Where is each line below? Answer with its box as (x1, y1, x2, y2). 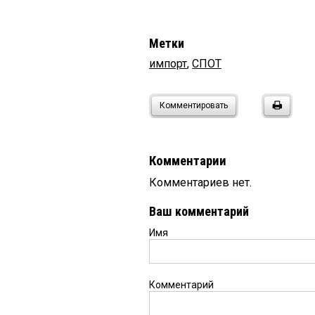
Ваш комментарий (149, 204, 249, 219)
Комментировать (160, 101, 228, 111)
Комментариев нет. (149, 176, 252, 190)
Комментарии (149, 153, 226, 169)
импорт (149, 57, 187, 71)
